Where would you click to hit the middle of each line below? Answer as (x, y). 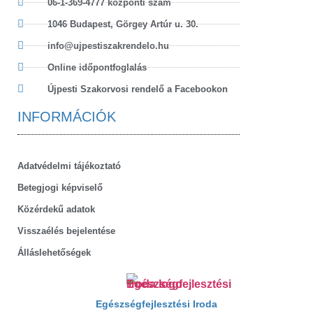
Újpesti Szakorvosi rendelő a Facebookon (137, 89)
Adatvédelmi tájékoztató (69, 166)
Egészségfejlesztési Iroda (156, 304)
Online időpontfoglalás (97, 67)
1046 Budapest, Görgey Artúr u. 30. (123, 24)
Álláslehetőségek (54, 252)
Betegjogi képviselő (60, 187)
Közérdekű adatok (56, 209)
